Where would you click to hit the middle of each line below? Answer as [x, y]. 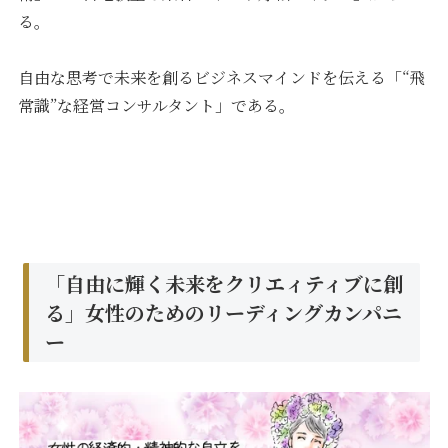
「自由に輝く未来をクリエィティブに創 [224, 283]
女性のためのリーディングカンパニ [244, 312]
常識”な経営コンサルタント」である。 [157, 106]
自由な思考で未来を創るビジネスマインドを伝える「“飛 [222, 78]
